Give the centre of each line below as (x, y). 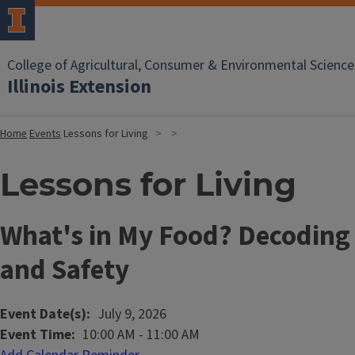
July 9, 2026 (132, 314)
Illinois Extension (79, 87)
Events (45, 134)
